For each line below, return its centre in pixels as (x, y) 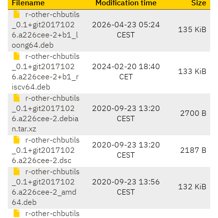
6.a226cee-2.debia (45, 119)
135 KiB (192, 30)
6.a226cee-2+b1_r (45, 78)
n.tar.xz (24, 130)
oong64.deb (33, 46)
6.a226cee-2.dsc (42, 161)
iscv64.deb (31, 88)
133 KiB (192, 72)
